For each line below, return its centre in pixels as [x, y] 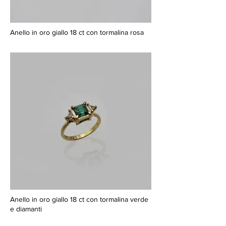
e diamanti [26, 209]
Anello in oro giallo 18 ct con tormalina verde [79, 200]
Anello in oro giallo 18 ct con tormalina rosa [77, 33]
